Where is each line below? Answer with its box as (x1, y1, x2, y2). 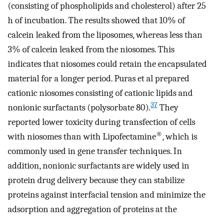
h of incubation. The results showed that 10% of (8, 15, 185, 26)
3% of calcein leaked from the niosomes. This (8, 44, 174, 55)
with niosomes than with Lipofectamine (8, 131, 156, 142)
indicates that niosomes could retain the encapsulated (8, 59, 207, 70)
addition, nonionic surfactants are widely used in (8, 160, 189, 171)
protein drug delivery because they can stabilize (8, 175, 185, 186)
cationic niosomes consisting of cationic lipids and (8, 88, 193, 99)
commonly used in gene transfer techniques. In (8, 146, 182, 157)
